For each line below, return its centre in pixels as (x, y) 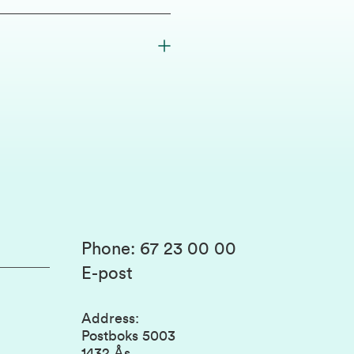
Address (108, 318)
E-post (107, 273)
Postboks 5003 (128, 336)
